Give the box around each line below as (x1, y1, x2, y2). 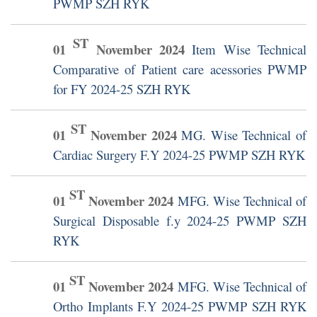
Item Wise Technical (192, 40, 307, 59)
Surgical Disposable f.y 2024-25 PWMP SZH (53, 212, 306, 230)
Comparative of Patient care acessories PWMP (53, 60, 306, 79)
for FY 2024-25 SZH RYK (53, 80, 190, 98)
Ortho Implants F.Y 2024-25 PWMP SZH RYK (53, 297, 306, 316)
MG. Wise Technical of (181, 126, 307, 144)
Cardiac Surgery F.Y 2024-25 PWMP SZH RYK (53, 146, 305, 164)
